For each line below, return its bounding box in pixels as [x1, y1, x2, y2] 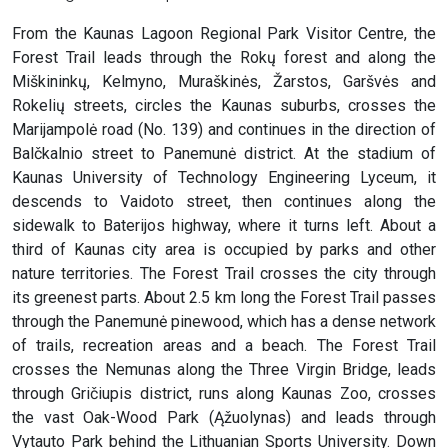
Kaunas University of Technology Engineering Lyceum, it [12, 168, 436, 188]
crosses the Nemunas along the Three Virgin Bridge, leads [12, 360, 436, 380]
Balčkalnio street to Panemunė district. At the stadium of [12, 144, 436, 164]
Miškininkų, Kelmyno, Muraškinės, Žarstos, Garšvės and [12, 72, 436, 92]
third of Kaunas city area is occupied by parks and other [12, 240, 436, 260]
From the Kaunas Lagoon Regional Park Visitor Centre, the [12, 24, 436, 44]
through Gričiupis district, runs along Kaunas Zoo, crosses [12, 384, 436, 404]
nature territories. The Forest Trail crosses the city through [12, 264, 436, 284]
